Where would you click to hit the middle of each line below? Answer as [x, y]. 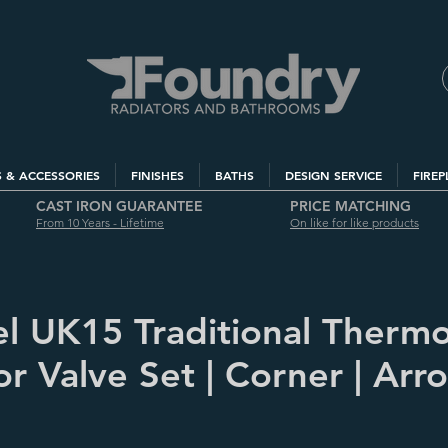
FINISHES [157, 175]
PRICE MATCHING [350, 206]
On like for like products [354, 222]
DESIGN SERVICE [333, 175]
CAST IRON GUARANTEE [119, 206]
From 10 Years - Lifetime [100, 222]
